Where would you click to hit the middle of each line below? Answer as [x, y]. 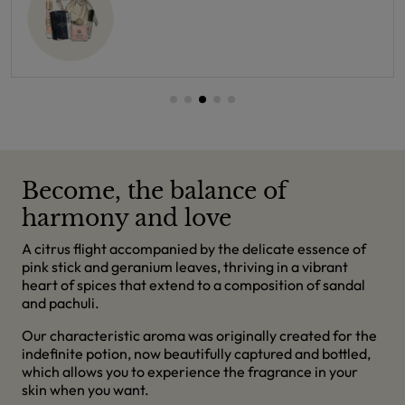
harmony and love [127, 218]
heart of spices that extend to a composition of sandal [193, 285]
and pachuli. [61, 303]
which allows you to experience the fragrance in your [190, 372]
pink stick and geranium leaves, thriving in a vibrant [185, 267]
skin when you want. [85, 390]
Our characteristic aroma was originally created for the [199, 335]
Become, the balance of [154, 191]
